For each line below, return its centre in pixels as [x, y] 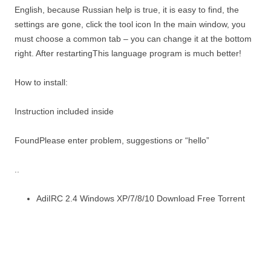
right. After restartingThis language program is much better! [128, 54]
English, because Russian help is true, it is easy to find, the [127, 10]
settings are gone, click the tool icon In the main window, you [130, 24]
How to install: [41, 83]
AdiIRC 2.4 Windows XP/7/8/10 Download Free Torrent [141, 199]
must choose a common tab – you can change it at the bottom [133, 39]
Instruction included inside [64, 112]
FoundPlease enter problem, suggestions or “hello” [112, 141]
